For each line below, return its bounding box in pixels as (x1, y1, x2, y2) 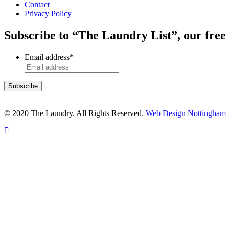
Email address (25, 52, 70, 61)
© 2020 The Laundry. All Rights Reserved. (4, 108, 146, 118)
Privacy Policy (25, 9, 72, 18)
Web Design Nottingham (146, 108, 226, 118)
